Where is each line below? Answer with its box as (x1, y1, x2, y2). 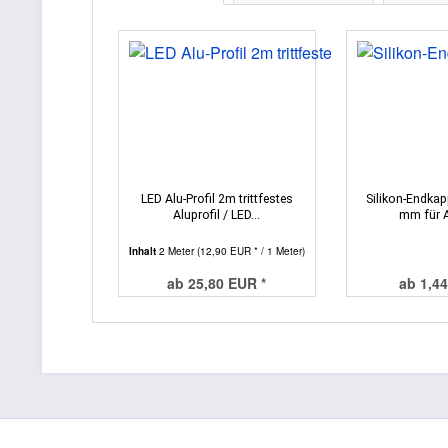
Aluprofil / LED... (173, 206, 261, 222)
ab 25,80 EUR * (167, 272, 267, 293)
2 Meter (159, 243, 197, 258)
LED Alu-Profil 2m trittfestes (140, 190, 293, 206)
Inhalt (129, 243, 159, 258)
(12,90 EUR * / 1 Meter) (197, 243, 305, 258)
